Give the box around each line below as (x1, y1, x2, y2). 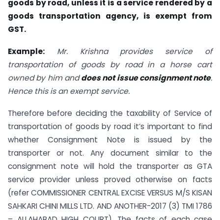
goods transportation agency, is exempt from (8, 11, 212, 22)
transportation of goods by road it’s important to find (8, 121, 212, 132)
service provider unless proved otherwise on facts (8, 174, 212, 185)
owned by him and (8, 73, 81, 83)
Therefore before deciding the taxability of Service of (8, 108, 212, 118)
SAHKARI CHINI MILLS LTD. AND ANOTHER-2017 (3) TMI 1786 (8, 200, 212, 211)
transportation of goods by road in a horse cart (8, 59, 212, 70)
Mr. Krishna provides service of (45, 46, 212, 57)
